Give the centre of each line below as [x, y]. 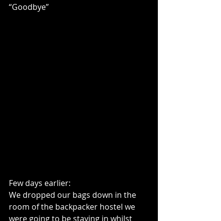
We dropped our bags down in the [74, 195]
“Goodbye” [29, 7]
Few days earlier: [40, 183]
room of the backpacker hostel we [73, 207]
